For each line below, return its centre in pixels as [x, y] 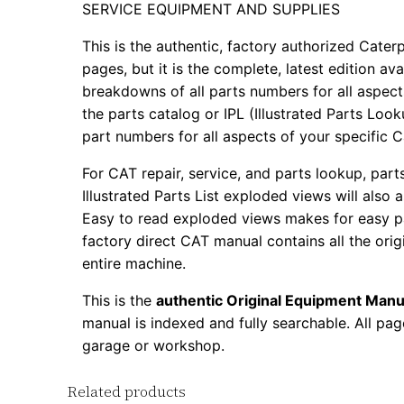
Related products [127, 392]
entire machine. [134, 264]
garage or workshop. [154, 346]
